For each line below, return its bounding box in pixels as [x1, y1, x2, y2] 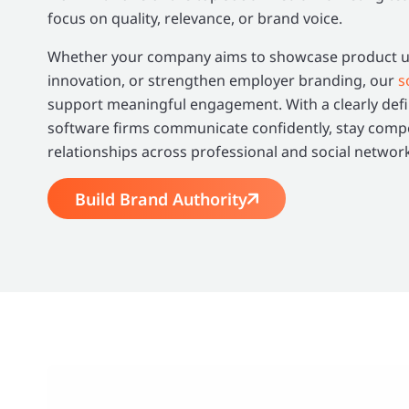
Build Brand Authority [75, 187, 247, 210]
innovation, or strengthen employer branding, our [47, 70, 398, 90]
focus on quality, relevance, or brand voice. [47, 8, 342, 28]
